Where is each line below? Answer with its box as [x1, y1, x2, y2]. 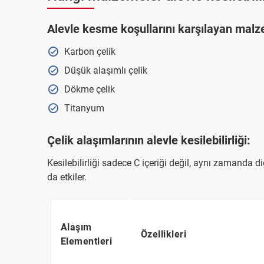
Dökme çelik [64, 84, 115, 95]
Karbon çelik [64, 46, 115, 57]
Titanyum [64, 103, 104, 114]
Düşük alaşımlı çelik [64, 65, 147, 76]
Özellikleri [140, 229, 186, 240]
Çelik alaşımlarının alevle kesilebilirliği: [47, 133, 250, 147]
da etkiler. [47, 171, 87, 183]
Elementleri [60, 236, 112, 247]
